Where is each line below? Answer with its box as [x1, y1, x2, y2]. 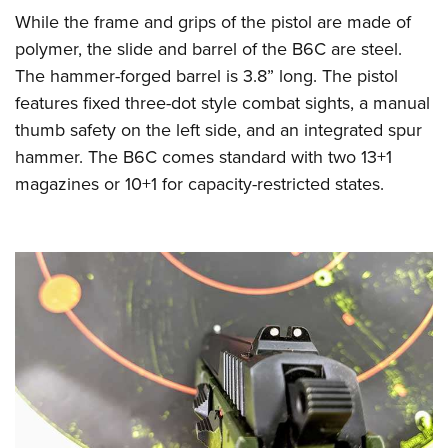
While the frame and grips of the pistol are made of [15, 9, 411, 36]
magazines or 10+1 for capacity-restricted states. [15, 171, 384, 198]
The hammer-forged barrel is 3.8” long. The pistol [15, 63, 398, 90]
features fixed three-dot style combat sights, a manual [15, 90, 430, 117]
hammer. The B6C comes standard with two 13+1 [15, 144, 392, 171]
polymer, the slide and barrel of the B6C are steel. [15, 36, 402, 63]
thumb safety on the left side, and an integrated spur [15, 117, 422, 144]
